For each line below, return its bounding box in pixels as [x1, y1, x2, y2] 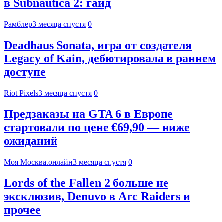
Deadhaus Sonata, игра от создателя [4, 39, 192, 52]
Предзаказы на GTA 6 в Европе [4, 108, 173, 121]
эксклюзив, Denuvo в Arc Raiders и [4, 189, 190, 203]
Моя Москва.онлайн [4, 157, 73, 166]
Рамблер [4, 20, 32, 29]
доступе [4, 65, 46, 79]
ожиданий [4, 134, 57, 148]
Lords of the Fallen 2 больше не [4, 176, 168, 189]
